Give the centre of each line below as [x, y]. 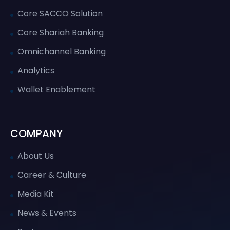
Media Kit [36, 194]
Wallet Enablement [56, 89]
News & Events [47, 213]
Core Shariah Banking [61, 32]
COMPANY [36, 133]
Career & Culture [52, 175]
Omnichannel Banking [62, 51]
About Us [36, 156]
